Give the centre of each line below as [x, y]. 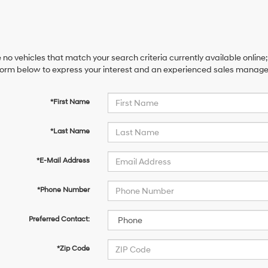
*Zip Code [73, 249]
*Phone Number [63, 190]
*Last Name [70, 131]
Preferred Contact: [59, 219]
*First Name [70, 102]
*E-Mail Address [63, 161]
